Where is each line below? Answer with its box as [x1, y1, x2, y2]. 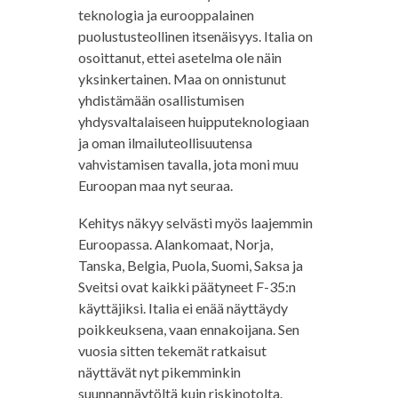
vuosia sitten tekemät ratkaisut [77, 342, 267, 360]
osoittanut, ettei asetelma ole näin [77, 49, 282, 67]
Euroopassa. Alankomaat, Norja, [77, 235, 273, 253]
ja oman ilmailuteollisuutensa [77, 134, 252, 152]
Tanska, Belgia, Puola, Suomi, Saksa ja [77, 257, 303, 275]
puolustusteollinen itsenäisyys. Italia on [77, 28, 313, 45]
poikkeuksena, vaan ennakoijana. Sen [77, 321, 299, 338]
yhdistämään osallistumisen [77, 92, 244, 109]
